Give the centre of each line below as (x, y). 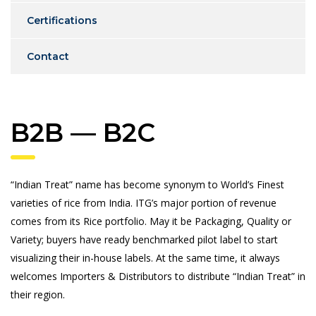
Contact (48, 56)
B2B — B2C (83, 132)
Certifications (62, 20)
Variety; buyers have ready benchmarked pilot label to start (144, 239)
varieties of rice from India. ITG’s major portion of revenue (144, 202)
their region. (38, 294)
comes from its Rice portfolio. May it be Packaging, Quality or (151, 221)
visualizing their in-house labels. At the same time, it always (145, 257)
